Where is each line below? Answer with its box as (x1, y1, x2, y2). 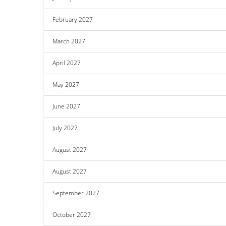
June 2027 (52, 102, 80, 110)
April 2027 (52, 59, 81, 67)
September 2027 (52, 189, 99, 197)
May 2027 (52, 80, 79, 89)
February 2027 (52, 15, 93, 24)
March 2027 (52, 37, 85, 45)
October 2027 (52, 210, 91, 219)
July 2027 (52, 124, 78, 132)
